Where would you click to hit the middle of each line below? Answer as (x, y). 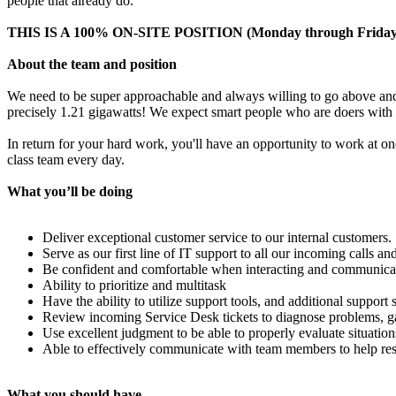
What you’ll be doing (70, 191)
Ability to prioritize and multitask (134, 285)
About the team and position (92, 64)
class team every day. (66, 159)
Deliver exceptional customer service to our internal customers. (217, 237)
